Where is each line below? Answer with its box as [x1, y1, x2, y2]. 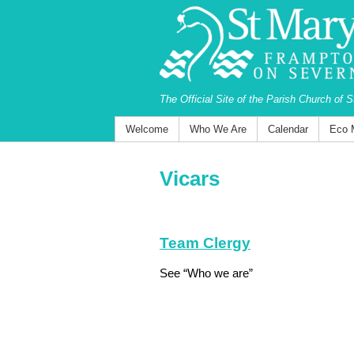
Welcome [125, 123, 168, 135]
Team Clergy [160, 235, 250, 251]
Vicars [160, 167, 220, 190]
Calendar [267, 123, 308, 135]
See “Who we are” [160, 266, 265, 280]
